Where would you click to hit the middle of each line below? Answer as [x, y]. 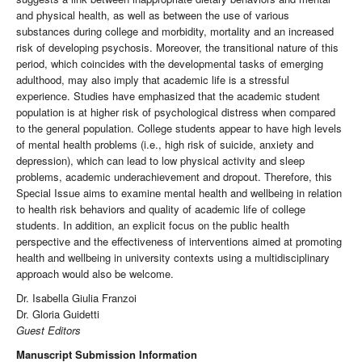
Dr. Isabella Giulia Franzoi [76, 298]
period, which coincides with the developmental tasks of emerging [170, 64]
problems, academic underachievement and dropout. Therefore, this [174, 177]
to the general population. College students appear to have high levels [179, 128]
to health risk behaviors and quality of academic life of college [161, 209]
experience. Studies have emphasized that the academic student [168, 96]
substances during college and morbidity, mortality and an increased [175, 32]
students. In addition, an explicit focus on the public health [153, 225]
